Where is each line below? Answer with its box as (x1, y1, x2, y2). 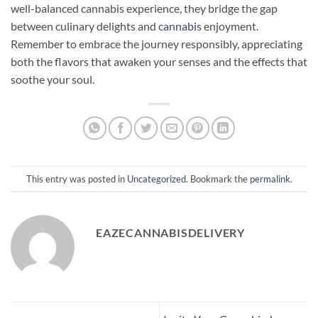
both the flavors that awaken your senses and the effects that (11, 55, 307, 69)
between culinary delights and (11, 19, 158, 33)
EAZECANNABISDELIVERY (96, 226, 245, 240)
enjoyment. (202, 19, 258, 33)
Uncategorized (126, 172, 186, 185)
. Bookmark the (185, 172, 250, 185)
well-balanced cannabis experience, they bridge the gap (11, 1, 278, 16)
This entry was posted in (26, 172, 127, 185)
